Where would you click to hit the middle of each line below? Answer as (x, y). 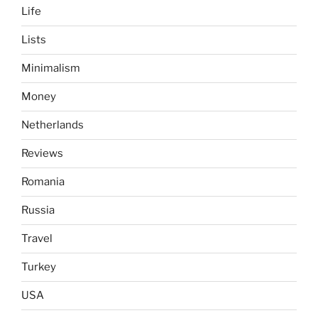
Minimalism (51, 68)
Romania (43, 182)
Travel (37, 239)
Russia (38, 210)
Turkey (39, 267)
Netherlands (53, 125)
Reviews (42, 154)
